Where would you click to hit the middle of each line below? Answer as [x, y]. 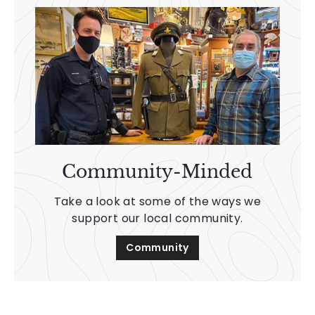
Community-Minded [157, 172]
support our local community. [157, 218]
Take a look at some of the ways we [157, 201]
